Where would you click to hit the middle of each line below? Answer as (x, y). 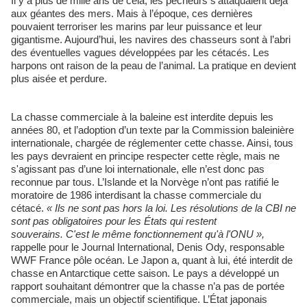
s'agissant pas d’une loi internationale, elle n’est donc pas (138, 169)
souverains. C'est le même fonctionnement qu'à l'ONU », (138, 234)
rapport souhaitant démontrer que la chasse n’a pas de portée (148, 286)
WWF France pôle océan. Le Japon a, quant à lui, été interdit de (152, 260)
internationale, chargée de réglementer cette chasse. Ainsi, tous (152, 143)
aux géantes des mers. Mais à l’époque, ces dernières (132, 13)
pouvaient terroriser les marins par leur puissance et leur (136, 26)
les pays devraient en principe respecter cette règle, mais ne (145, 156)
